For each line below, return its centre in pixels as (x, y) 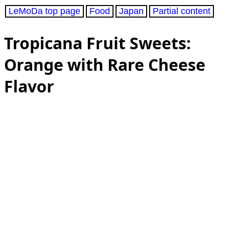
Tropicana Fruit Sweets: (97, 43)
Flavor (29, 86)
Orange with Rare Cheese (105, 64)
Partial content (182, 11)
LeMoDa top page (44, 11)
